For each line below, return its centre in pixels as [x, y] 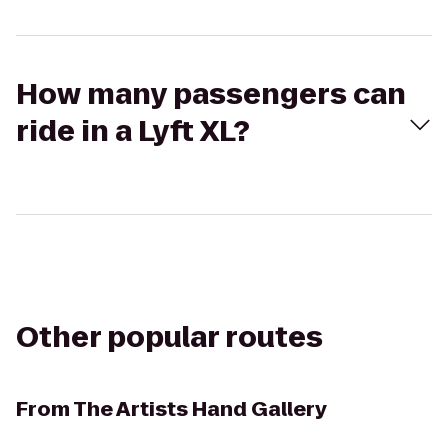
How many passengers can [211, 94]
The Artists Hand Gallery [200, 409]
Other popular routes [169, 337]
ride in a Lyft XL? [133, 131]
